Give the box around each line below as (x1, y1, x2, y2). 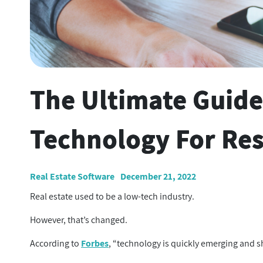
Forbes (81, 237, 109, 249)
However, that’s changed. (30, 214, 130, 226)
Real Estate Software (30, 170, 115, 183)
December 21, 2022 (120, 170, 197, 183)
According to (30, 237, 82, 249)
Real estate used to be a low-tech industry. (30, 190, 197, 203)
